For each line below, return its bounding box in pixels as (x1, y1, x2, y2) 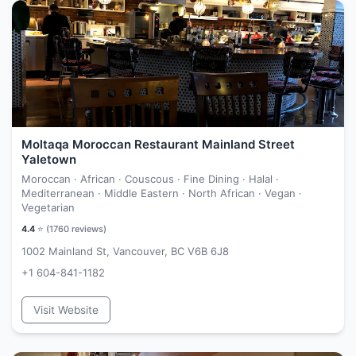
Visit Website (33, 304, 99, 316)
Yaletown (21, 152, 76, 167)
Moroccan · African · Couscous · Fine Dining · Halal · (21, 172, 279, 185)
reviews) (69, 223, 106, 234)
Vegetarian (21, 201, 75, 214)
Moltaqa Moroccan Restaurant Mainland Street (21, 137, 295, 152)
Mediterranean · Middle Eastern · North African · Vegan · (21, 187, 302, 199)
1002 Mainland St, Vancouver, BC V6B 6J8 (21, 245, 229, 257)
